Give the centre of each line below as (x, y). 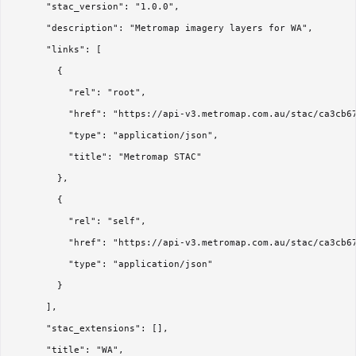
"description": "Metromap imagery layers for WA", (163, 29)
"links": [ (57, 50)
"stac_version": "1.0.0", (96, 7)
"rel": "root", (79, 93)
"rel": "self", (79, 222)
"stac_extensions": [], (91, 329)
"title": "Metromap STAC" (107, 157)
